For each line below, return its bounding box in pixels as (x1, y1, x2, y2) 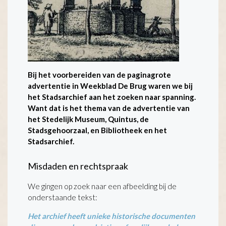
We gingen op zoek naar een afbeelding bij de (28, 182, 177, 191)
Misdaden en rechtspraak (28, 160, 130, 172)
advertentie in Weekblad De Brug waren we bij (28, 81, 193, 90)
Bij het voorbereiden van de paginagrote (28, 70, 171, 79)
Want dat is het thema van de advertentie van (28, 103, 190, 112)
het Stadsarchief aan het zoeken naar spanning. (28, 92, 196, 101)
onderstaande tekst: (28, 193, 99, 202)
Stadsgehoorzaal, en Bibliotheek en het (28, 126, 167, 135)
